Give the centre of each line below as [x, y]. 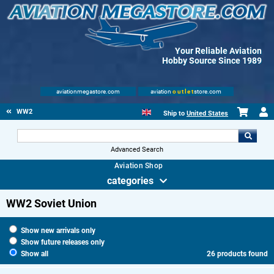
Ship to [175, 113]
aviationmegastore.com [88, 91]
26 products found [237, 254]
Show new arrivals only [57, 231]
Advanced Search [137, 150]
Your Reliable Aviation [218, 51]
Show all [34, 254]
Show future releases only [62, 243]
